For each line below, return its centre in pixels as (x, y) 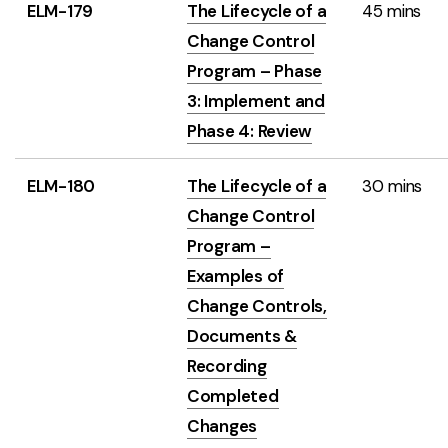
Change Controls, (257, 306)
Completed (233, 396)
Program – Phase (255, 71)
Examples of (236, 276)
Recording (227, 366)
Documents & (242, 336)
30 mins (392, 186)
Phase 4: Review (250, 131)
